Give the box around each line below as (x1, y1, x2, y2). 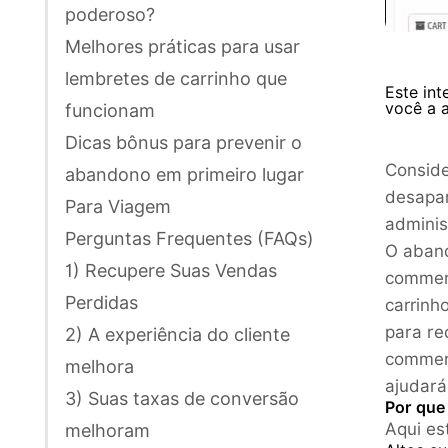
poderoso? (65, 3, 155, 25)
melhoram (65, 419, 150, 441)
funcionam (65, 99, 155, 121)
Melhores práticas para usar (65, 35, 300, 57)
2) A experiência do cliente (65, 323, 290, 345)
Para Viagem (65, 195, 171, 217)
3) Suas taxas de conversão (65, 387, 299, 409)
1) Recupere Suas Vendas (65, 259, 277, 281)
